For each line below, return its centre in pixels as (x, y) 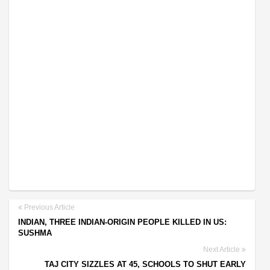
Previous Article (49, 207)
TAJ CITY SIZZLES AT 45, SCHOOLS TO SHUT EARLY (145, 264)
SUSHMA (35, 233)
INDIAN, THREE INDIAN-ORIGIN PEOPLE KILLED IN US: (122, 222)
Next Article (222, 249)
